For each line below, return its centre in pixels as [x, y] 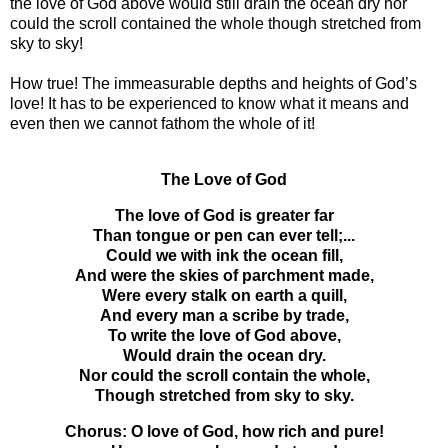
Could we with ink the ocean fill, [224, 256]
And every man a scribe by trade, [224, 316]
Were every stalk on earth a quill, [224, 296]
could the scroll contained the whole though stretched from [215, 24]
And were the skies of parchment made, [224, 276]
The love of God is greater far [224, 216]
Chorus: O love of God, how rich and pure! [224, 431]
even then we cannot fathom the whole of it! [162, 124]
